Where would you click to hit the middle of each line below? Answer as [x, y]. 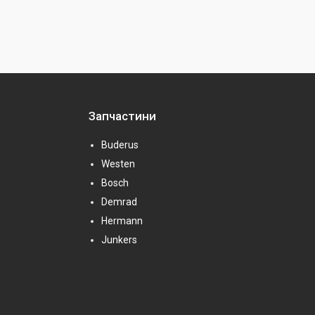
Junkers [119, 240]
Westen [118, 164]
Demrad [119, 202]
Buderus [120, 145]
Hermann [122, 221]
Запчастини [122, 116]
